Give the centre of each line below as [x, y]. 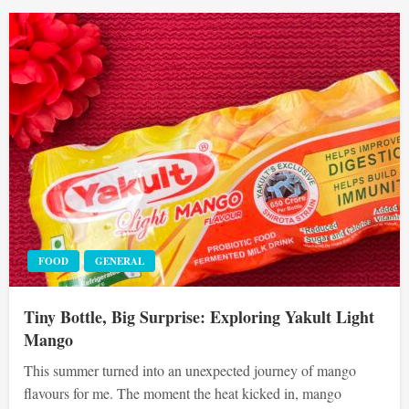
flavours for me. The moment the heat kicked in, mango [183, 393]
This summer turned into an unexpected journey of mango [190, 370]
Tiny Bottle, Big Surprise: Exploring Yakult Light [199, 316]
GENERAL [120, 261]
